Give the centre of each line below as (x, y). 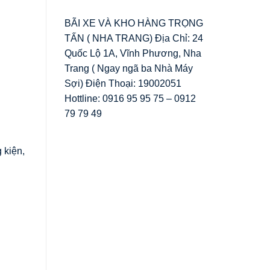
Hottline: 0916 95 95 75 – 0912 (130, 98)
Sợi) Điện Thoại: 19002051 (123, 83)
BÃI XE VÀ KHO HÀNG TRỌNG (134, 23)
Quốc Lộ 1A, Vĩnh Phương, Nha (133, 53)
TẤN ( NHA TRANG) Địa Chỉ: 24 (134, 38)
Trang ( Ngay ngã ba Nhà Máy (129, 68)
